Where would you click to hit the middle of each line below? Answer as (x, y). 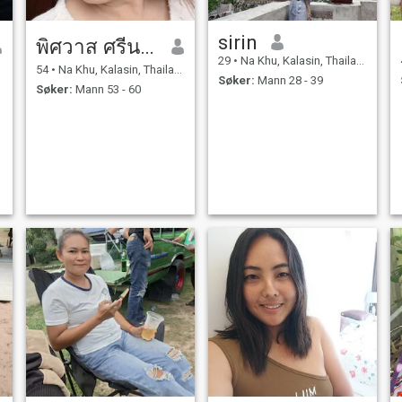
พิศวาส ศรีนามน (147, 46)
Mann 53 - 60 (106, 90)
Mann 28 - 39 (288, 81)
